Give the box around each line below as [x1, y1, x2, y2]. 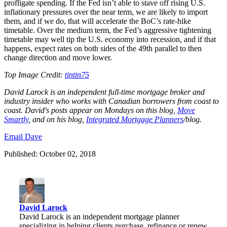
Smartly [4, 115, 28, 124]
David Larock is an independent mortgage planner [19, 212, 179, 221]
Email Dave [4, 132, 42, 141]
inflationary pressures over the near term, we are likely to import [4, 7, 208, 16]
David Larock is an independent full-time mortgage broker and [4, 87, 205, 96]
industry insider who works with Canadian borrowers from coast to [4, 96, 219, 105]
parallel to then [153, 44, 202, 53]
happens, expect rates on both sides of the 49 [4, 44, 146, 53]
